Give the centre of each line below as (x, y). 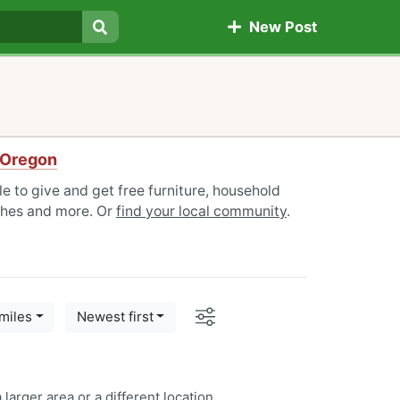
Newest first (115, 317)
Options (244, 313)
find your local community (201, 211)
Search (125, 48)
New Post (279, 27)
